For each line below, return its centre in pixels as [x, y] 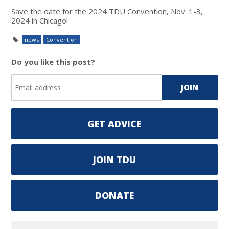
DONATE [114, 195]
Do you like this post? [53, 62]
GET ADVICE [114, 124]
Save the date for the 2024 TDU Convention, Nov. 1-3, [107, 11]
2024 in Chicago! [41, 20]
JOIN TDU [114, 159]
